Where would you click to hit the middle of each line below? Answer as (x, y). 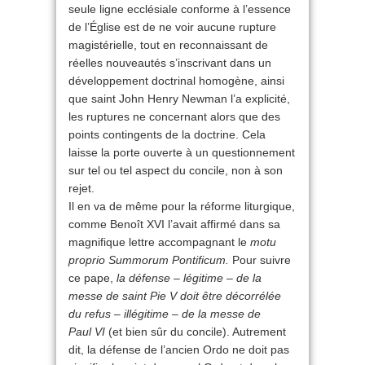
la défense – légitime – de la (189, 278)
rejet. (81, 189)
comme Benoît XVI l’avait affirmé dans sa (174, 224)
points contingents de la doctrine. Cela (167, 135)
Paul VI (87, 332)
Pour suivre (260, 260)
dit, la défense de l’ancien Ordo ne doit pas (179, 350)
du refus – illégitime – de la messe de (165, 314)
